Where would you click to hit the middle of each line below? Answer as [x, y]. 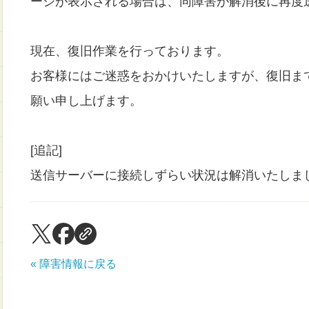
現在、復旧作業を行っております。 [130, 51]
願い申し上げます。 [86, 100]
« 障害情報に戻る [73, 263]
